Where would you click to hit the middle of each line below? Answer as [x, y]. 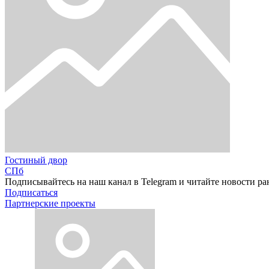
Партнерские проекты [50, 203]
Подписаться [31, 192]
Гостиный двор [36, 160]
